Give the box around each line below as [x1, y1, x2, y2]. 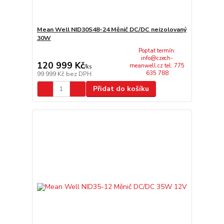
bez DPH [65, 70, 91, 78]
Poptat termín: [138, 46, 176, 54]
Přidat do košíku [92, 84, 149, 94]
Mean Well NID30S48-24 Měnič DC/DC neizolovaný [36, 25, 186, 33]
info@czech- [141, 54, 173, 62]
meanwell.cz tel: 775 [129, 61, 185, 69]
